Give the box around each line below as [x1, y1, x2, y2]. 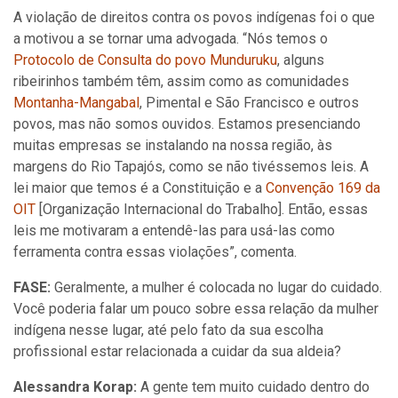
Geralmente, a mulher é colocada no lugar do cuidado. [51, 279, 382, 296]
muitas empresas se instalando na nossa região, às [13, 137, 332, 154]
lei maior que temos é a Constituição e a [13, 179, 266, 196]
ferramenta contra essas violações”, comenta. [13, 243, 297, 260]
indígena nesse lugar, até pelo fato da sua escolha [13, 322, 323, 338]
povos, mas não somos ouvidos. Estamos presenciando [13, 115, 361, 132]
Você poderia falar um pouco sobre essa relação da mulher [13, 300, 378, 317]
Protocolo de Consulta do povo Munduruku [13, 52, 277, 68]
